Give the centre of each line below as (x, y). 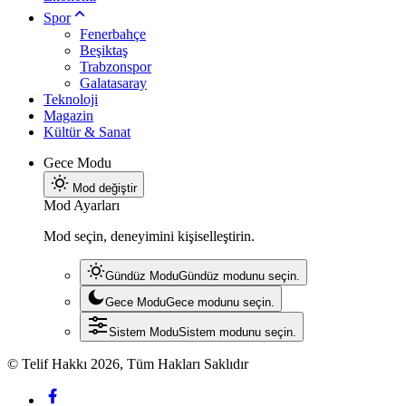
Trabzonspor (116, 67)
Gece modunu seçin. (220, 303)
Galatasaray (113, 83)
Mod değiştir (105, 188)
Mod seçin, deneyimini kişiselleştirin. (149, 237)
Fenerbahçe (113, 34)
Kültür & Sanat (87, 132)
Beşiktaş (104, 51)
